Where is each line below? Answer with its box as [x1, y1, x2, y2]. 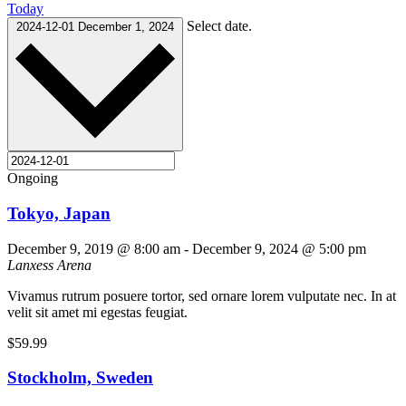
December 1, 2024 [78, 19, 174, 34]
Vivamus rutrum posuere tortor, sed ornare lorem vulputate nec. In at [7, 287, 396, 304]
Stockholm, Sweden [7, 368, 153, 388]
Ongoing [7, 170, 58, 187]
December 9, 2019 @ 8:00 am [7, 240, 180, 256]
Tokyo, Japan [7, 203, 111, 223]
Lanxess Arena [7, 256, 92, 273]
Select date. [187, 17, 252, 34]
